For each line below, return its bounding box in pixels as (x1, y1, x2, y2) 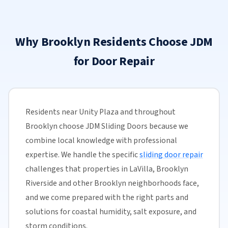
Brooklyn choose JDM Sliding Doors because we (25, 120, 188, 132)
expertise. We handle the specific (25, 149, 139, 160)
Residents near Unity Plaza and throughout (25, 106, 176, 118)
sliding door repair (139, 149, 203, 160)
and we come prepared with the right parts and (25, 191, 188, 203)
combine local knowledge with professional (25, 134, 177, 146)
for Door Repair (73, 52, 155, 71)
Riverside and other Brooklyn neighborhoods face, (25, 177, 199, 189)
